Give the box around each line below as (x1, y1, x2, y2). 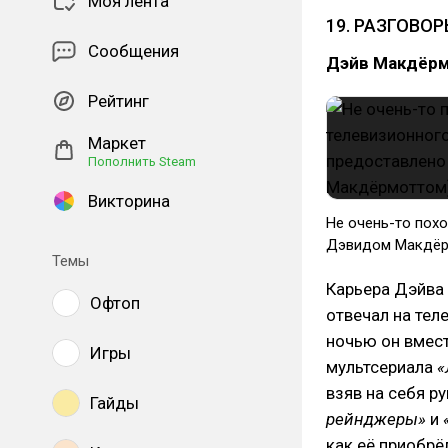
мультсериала (326, 357, 437, 377)
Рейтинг (88, 91, 149, 111)
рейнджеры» (326, 409, 426, 429)
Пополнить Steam (88, 154, 196, 169)
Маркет (88, 133, 146, 153)
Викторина (88, 191, 170, 211)
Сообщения (88, 41, 179, 61)
